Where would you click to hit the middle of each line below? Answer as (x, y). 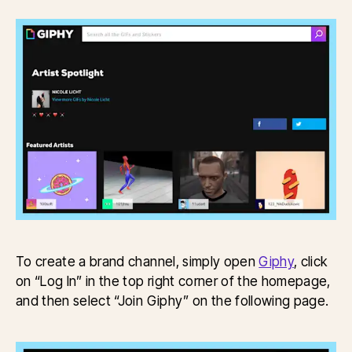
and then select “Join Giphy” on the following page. (172, 300)
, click (311, 261)
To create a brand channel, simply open (137, 261)
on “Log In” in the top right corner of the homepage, (173, 280)
